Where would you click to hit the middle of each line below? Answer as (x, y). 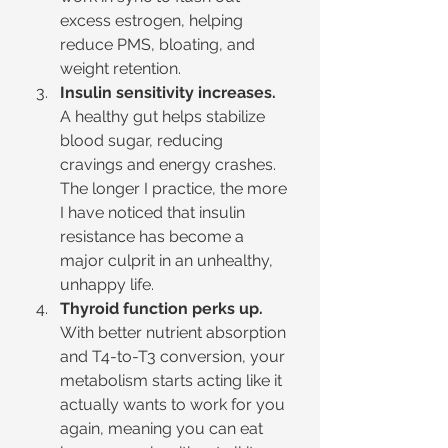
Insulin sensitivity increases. (168, 92)
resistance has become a (154, 236)
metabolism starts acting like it (173, 380)
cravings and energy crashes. (170, 164)
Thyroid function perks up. (161, 308)
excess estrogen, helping (153, 20)
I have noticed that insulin (154, 212)
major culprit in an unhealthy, (168, 260)
